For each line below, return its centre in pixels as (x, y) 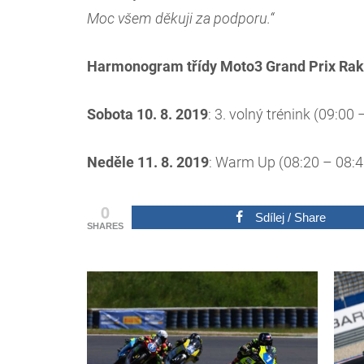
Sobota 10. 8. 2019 (147, 115)
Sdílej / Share (290, 218)
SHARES (105, 226)
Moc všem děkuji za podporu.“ (180, 19)
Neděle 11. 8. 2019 (148, 162)
